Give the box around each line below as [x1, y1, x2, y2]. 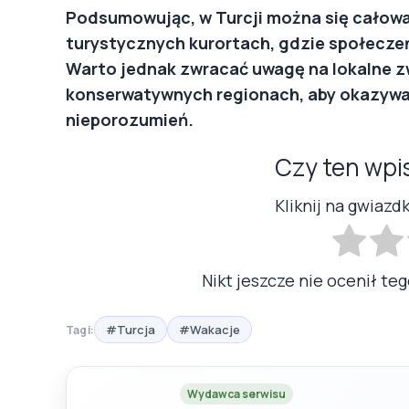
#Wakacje [179, 321, 241, 339]
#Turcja [106, 321, 156, 339]
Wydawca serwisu [187, 386, 286, 403]
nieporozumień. [66, 109, 194, 131]
